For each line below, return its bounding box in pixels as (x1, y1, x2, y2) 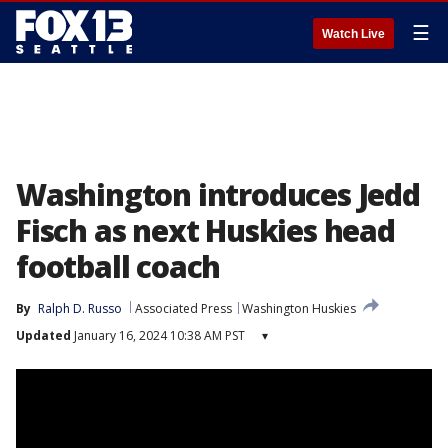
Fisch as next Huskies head (16, 210, 395, 251)
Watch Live (322, 27, 385, 41)
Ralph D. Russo (38, 300, 122, 317)
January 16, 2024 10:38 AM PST (71, 327, 245, 344)
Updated (16, 327, 71, 344)
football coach (16, 246, 221, 287)
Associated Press (135, 300, 232, 317)
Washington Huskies (242, 300, 356, 317)
